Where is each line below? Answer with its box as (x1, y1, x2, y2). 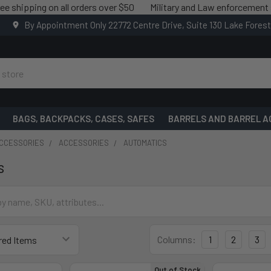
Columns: (157, 233, 196, 245)
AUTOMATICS (123, 138, 168, 148)
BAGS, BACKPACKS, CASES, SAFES (13, 113, 155, 124)
